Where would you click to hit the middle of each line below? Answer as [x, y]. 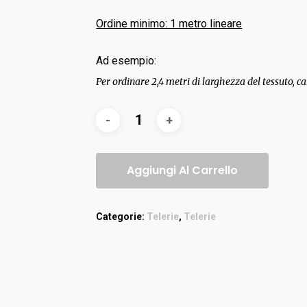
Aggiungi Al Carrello [183, 170]
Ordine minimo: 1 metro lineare [169, 24]
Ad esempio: [126, 61]
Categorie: [122, 217]
